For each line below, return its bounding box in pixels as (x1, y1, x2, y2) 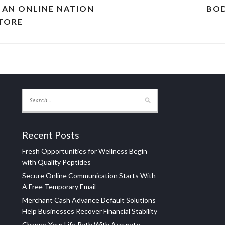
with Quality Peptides (22, 158, 91, 167)
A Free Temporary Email (22, 182, 96, 191)
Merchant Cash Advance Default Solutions (22, 196, 156, 205)
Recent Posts (22, 129, 79, 141)
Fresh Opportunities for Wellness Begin (22, 147, 147, 156)
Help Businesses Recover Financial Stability (22, 207, 157, 216)
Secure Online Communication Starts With (22, 171, 156, 180)
